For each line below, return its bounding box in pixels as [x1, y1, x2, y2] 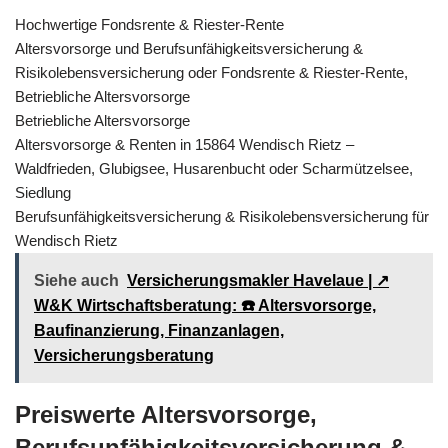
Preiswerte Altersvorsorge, [15, 400, 317, 428]
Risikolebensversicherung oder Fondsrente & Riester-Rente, [15, 63, 408, 81]
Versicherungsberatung [34, 346, 214, 364]
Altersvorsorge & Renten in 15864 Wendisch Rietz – [15, 135, 354, 153]
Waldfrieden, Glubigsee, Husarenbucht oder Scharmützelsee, [15, 159, 413, 177]
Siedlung [15, 183, 71, 201]
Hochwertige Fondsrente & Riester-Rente [15, 15, 284, 33]
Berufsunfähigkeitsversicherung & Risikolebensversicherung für [15, 207, 429, 225]
